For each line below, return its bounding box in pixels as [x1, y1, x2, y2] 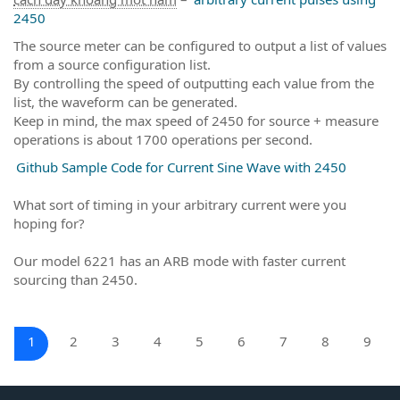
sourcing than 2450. [13, 271, 137, 288]
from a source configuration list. [13, 54, 211, 73]
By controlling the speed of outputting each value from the [13, 73, 374, 92]
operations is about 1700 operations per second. [13, 129, 312, 148]
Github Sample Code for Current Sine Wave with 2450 [16, 158, 346, 176]
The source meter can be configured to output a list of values [13, 36, 387, 54]
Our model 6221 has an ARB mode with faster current [13, 252, 346, 270]
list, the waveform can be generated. [13, 92, 237, 111]
